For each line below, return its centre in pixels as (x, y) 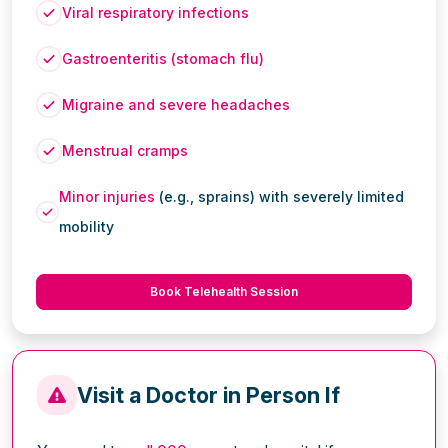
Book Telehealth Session (224, 291)
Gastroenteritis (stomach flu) (163, 58)
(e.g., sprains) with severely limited (279, 196)
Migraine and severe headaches (176, 104)
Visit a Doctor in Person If (208, 394)
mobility (86, 226)
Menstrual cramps (125, 150)
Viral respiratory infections (155, 12)
